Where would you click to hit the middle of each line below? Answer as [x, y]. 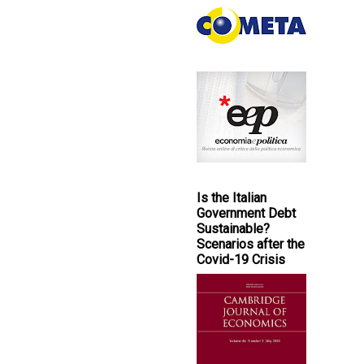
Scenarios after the [251, 245]
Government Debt [246, 214]
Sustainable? [233, 229]
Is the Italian [232, 198]
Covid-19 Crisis [241, 260]
